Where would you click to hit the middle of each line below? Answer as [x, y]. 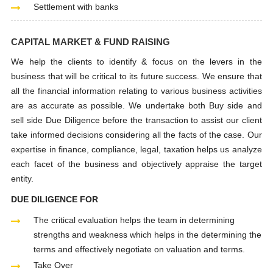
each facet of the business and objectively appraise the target [136, 164]
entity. [23, 179]
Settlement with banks [76, 7]
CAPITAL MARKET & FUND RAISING [91, 42]
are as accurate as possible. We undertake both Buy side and [136, 105]
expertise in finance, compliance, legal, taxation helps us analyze [136, 149]
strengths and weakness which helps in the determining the [148, 235]
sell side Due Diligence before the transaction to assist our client [136, 120]
